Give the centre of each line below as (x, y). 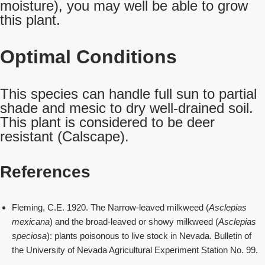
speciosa (29, 236)
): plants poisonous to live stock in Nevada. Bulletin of (149, 236)
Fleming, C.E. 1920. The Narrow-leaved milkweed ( (110, 207)
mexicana (31, 222)
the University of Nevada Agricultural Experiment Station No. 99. (135, 250)
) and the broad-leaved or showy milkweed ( (134, 222)
